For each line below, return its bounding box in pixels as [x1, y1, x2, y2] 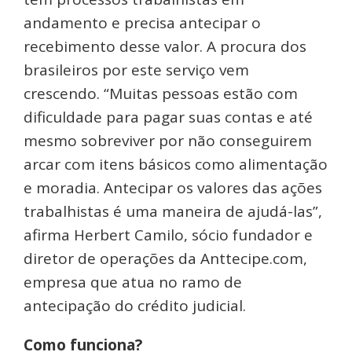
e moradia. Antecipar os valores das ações [24, 178, 322, 199]
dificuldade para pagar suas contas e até [24, 107, 313, 128]
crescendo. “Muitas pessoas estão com [24, 83, 298, 104]
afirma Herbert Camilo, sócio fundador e [24, 225, 313, 246]
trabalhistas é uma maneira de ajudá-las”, [24, 201, 322, 222]
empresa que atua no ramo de [24, 272, 242, 293]
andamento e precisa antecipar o [24, 13, 261, 34]
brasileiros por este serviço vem [24, 60, 249, 81]
